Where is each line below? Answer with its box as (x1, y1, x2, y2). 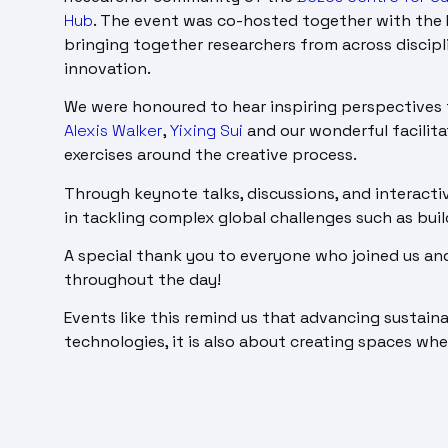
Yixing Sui (170, 120, 243, 142)
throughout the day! (64, 268, 221, 290)
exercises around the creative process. (64, 144, 357, 166)
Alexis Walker (64, 120, 163, 142)
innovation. (64, 57, 151, 79)
